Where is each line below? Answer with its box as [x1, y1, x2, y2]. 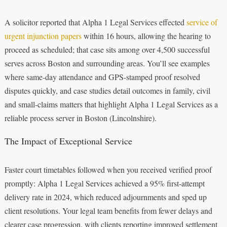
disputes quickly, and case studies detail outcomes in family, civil [4, 85, 210, 96]
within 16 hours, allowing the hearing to [81, 30, 211, 41]
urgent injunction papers [4, 30, 82, 41]
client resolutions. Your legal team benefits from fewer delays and [4, 205, 212, 216]
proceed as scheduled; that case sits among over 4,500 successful [4, 44, 210, 55]
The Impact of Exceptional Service [4, 134, 132, 147]
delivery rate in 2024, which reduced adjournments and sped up [4, 191, 207, 202]
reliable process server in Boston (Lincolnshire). [4, 112, 157, 123]
